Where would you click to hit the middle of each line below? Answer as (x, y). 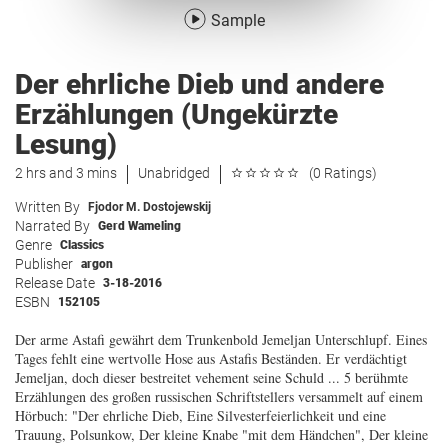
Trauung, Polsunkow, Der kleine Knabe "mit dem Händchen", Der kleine (221, 434)
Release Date (55, 283)
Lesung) (66, 144)
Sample (238, 20)
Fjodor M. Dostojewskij (149, 207)
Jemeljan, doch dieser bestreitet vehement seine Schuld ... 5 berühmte (211, 377)
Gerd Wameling (139, 226)
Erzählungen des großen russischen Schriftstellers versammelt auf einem (219, 396)
